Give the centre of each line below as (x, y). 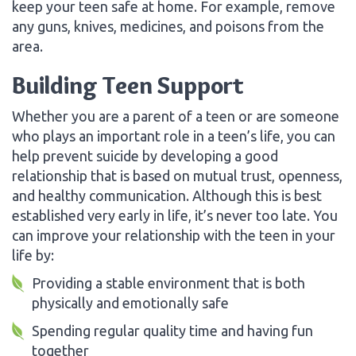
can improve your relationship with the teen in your (174, 235)
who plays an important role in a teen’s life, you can (174, 135)
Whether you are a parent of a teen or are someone (176, 116)
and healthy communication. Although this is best (167, 195)
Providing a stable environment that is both (168, 282)
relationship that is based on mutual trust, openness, (177, 175)
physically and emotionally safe (130, 302)
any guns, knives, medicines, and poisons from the (168, 26)
